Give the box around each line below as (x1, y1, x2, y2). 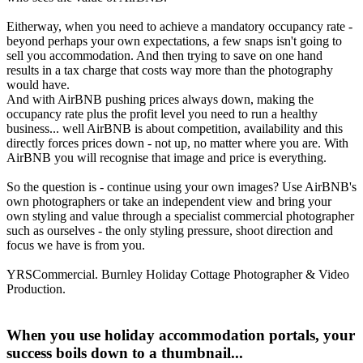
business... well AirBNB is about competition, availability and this (6, 122, 343, 136)
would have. (6, 78, 70, 92)
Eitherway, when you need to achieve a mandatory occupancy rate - (6, 19, 352, 34)
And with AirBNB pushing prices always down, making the (6, 92, 314, 107)
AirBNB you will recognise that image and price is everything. (6, 151, 327, 165)
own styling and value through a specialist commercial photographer (6, 209, 354, 224)
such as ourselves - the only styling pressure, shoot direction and (6, 224, 333, 238)
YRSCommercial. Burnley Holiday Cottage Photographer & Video (6, 267, 349, 282)
